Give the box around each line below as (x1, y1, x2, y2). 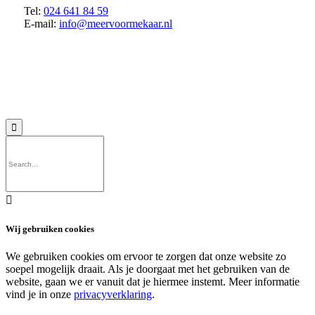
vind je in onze (6, 288, 74, 300)
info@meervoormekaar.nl (59, 18, 172, 30)
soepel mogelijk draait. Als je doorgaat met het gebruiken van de (6, 262, 290, 275)
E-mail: (24, 18, 59, 30)
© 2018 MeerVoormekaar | (20, 83, 110, 94)
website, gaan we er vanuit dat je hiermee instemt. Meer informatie (6, 275, 300, 288)
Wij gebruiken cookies (6, 223, 94, 234)
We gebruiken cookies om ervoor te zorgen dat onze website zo (6, 250, 286, 262)
